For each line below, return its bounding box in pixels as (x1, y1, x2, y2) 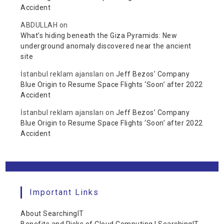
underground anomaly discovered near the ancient (20, 42, 191, 50)
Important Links (29, 187, 99, 197)
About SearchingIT (20, 209, 84, 217)
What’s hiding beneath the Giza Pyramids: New (20, 31, 177, 39)
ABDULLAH (20, 21, 58, 29)
